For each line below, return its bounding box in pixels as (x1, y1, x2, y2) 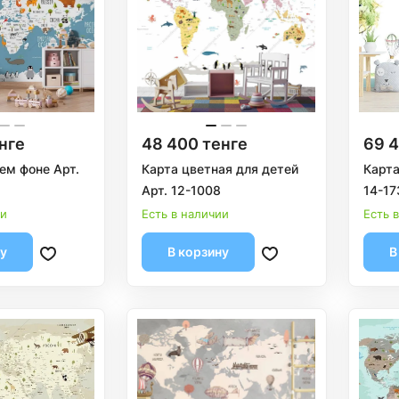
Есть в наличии (141, 207, 229, 222)
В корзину (167, 244, 229, 260)
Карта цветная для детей (141, 161, 298, 177)
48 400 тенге (141, 134, 248, 154)
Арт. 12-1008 (141, 183, 221, 199)
